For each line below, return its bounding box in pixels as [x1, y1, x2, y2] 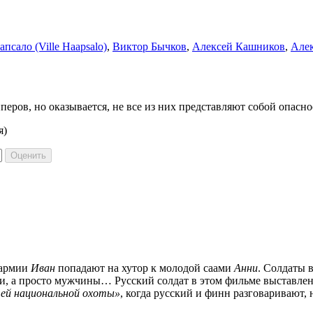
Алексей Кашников [192, 40, 285, 52]
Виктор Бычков [112, 40, 187, 52]
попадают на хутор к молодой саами [55, 261, 234, 274]
